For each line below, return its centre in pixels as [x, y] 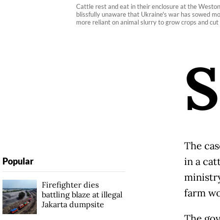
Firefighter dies [70, 184]
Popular [18, 161]
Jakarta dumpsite [73, 204]
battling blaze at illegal [82, 194]
